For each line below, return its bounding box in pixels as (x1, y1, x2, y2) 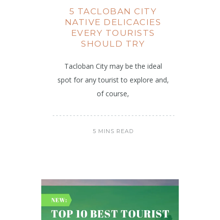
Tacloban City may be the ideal (64, 61, 162, 71)
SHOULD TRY (81, 39, 145, 49)
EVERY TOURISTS (71, 28, 155, 38)
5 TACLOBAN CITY (69, 6, 157, 17)
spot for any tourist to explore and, (57, 75, 169, 85)
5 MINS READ (92, 128, 134, 135)
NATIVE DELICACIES (64, 17, 162, 27)
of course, (97, 89, 129, 99)
